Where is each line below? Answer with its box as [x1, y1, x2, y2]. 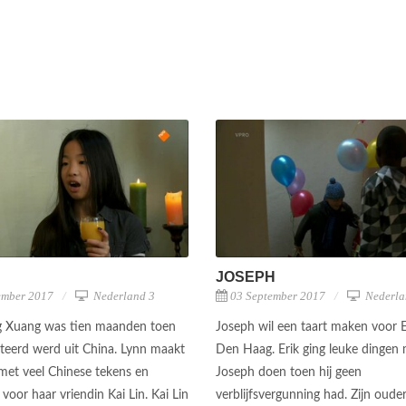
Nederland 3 [91, 288, 155, 303]
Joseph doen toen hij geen [216, 365, 362, 379]
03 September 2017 [230, 288, 325, 303]
